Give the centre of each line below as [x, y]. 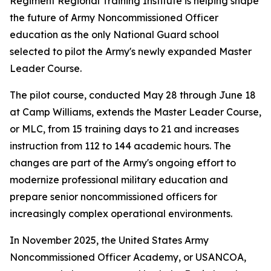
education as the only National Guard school [114, 34]
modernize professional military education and [119, 180]
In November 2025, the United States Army [109, 240]
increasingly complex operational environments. [121, 214]
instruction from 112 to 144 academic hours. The [120, 146]
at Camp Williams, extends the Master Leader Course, [135, 112]
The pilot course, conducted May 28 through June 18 [133, 95]
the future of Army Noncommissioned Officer [114, 18]
